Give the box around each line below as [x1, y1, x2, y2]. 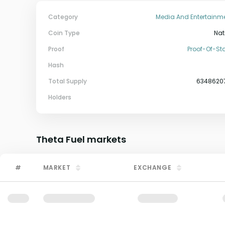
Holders [48, 93, 71, 101]
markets [85, 133, 126, 146]
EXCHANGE [134, 163, 172, 172]
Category [48, 13, 78, 21]
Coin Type [48, 29, 80, 37]
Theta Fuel [36, 133, 85, 146]
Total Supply [48, 77, 87, 85]
